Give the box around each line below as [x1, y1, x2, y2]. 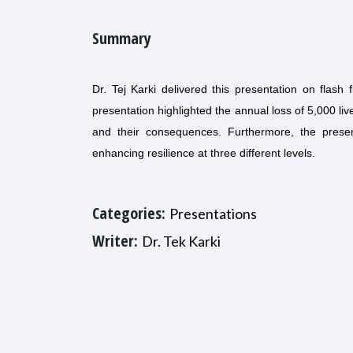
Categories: [92, 203, 169, 224]
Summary [92, 28, 151, 49]
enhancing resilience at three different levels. [92, 147, 315, 159]
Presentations [169, 205, 257, 222]
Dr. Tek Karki [142, 232, 221, 250]
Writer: [92, 230, 142, 251]
